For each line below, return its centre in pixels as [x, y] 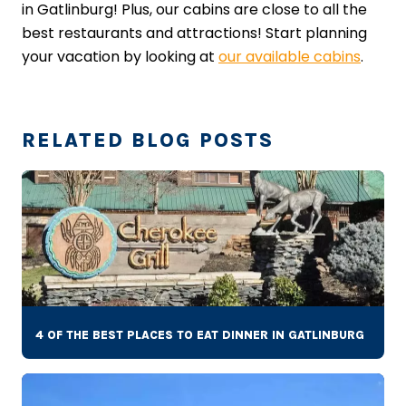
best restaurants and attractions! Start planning [194, 34]
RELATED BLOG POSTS [148, 141]
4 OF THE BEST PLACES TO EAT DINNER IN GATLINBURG [200, 335]
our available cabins [290, 57]
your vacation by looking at [120, 57]
